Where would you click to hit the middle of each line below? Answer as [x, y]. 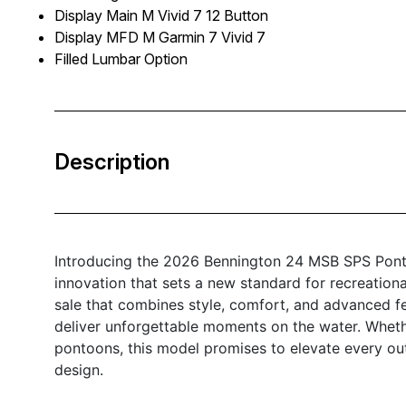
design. [79, 369]
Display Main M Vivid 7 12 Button [161, 15]
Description [112, 161]
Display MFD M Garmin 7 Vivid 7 [160, 37]
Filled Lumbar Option [121, 58]
